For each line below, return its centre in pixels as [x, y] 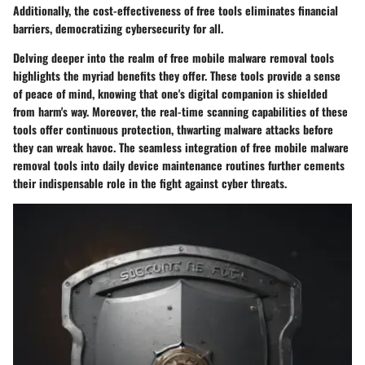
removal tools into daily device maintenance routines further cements [179, 165]
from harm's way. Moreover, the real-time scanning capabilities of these [180, 111]
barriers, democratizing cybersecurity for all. [118, 28]
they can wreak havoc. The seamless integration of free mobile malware [181, 147]
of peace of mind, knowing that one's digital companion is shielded [170, 93]
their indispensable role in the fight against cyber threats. [150, 182]
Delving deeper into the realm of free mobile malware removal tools [174, 57]
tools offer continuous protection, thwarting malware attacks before [173, 129]
